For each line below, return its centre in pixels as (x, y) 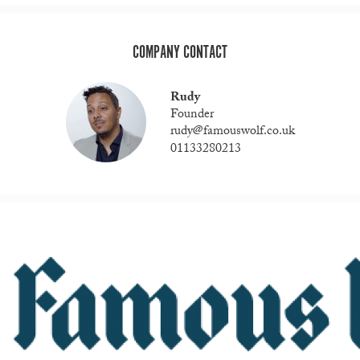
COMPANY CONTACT (180, 53)
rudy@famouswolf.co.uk (232, 133)
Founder (192, 116)
